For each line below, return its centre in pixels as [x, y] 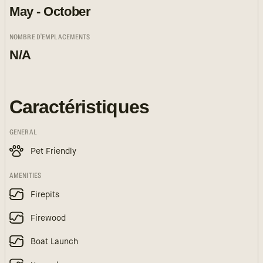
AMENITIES [26, 176]
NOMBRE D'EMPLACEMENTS [50, 37]
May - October [50, 11]
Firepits [45, 195]
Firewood [48, 218]
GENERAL [23, 132]
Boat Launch [54, 242]
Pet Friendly [53, 151]
